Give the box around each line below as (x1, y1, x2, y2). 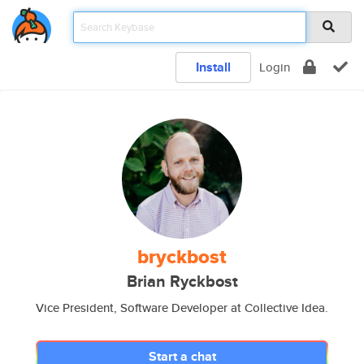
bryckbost (137, 242, 227, 271)
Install (196, 58, 231, 76)
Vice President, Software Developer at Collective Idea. (36, 299, 328, 316)
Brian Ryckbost (126, 270, 238, 293)
